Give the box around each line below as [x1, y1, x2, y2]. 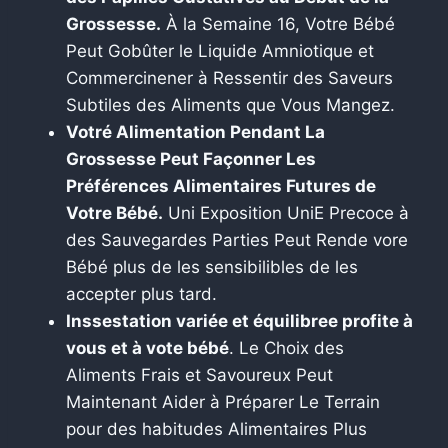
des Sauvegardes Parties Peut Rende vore [66, 229, 408, 250]
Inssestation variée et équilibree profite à [66, 310, 413, 331]
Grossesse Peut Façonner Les [66, 148, 316, 169]
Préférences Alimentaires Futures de [66, 175, 376, 196]
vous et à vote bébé [66, 337, 229, 358]
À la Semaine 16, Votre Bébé [161, 13, 395, 34]
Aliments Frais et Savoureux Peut [66, 364, 333, 385]
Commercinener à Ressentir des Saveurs [66, 67, 393, 88]
